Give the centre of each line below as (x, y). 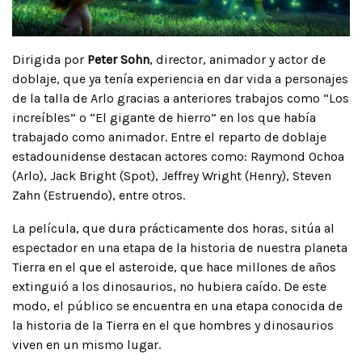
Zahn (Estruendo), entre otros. (99, 195)
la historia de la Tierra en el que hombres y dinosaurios (173, 325)
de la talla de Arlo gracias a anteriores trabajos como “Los (181, 98)
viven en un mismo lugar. (86, 344)
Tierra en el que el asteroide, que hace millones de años (174, 267)
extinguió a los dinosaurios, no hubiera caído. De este (169, 286)
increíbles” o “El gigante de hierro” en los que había (164, 117)
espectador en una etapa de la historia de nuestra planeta (180, 247)
